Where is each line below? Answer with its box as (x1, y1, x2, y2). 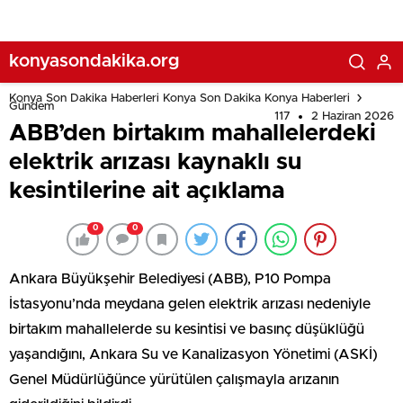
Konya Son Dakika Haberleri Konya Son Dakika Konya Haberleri (9, 92, 350, 104)
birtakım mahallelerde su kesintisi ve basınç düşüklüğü (9, 322, 364, 336)
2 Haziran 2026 (311, 111, 394, 122)
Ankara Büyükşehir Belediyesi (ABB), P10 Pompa (9, 272, 331, 286)
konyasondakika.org (9, 51, 179, 70)
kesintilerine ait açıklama (9, 179, 284, 202)
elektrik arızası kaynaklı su (9, 150, 301, 174)
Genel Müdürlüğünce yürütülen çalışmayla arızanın (9, 372, 339, 387)
